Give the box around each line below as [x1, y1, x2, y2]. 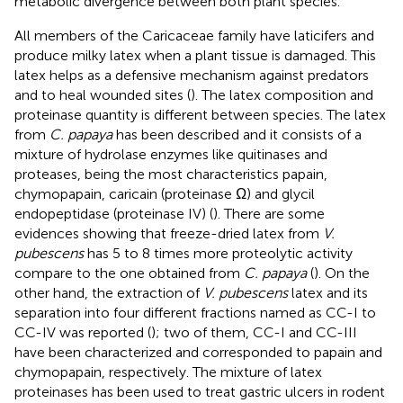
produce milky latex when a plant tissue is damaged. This [14, 46, 376, 64]
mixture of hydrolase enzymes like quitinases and [14, 145, 327, 163]
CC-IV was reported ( [14, 323, 151, 341]
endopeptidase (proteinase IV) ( [14, 204, 213, 222]
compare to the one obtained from [14, 264, 244, 282]
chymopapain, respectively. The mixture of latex [14, 363, 322, 381]
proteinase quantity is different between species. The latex [14, 105, 386, 123]
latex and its [288, 283, 368, 301]
